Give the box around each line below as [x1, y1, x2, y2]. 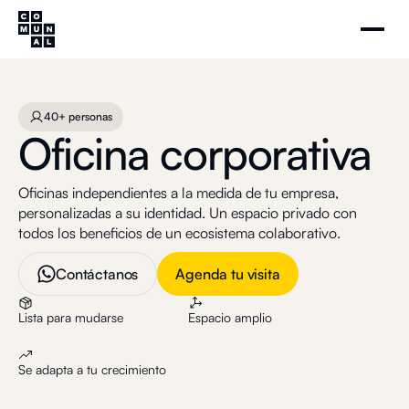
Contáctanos [56, 265, 139, 283]
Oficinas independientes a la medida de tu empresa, [18, 184, 339, 202]
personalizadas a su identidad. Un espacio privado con [18, 204, 357, 222]
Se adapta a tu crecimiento [18, 362, 166, 377]
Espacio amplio [188, 309, 272, 325]
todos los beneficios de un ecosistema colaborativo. [18, 224, 341, 242]
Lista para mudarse [18, 309, 123, 325]
